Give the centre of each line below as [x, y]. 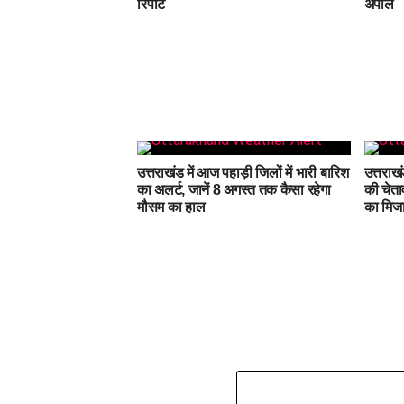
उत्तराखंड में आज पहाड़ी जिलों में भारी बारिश [243, 172]
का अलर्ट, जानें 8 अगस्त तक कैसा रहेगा [234, 189]
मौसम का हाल [171, 207]
